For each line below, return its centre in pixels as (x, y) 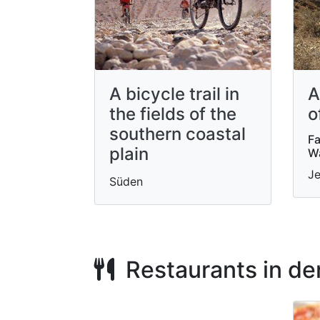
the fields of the (173, 114)
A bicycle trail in (174, 94)
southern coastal (177, 134)
